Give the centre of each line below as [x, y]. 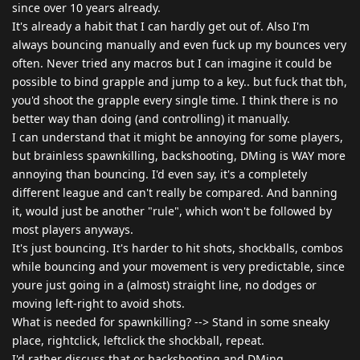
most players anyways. [73, 229]
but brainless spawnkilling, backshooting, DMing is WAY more [179, 155]
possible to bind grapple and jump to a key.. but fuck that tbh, [180, 81]
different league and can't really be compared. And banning [175, 192]
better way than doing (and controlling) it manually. [151, 118]
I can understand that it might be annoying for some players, [178, 137]
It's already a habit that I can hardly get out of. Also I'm [161, 26]
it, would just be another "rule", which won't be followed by [172, 211]
